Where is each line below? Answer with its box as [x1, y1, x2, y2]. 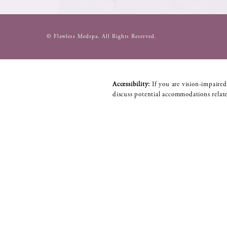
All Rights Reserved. [102, 32, 157, 40]
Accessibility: [112, 80, 150, 89]
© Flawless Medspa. [47, 32, 102, 40]
